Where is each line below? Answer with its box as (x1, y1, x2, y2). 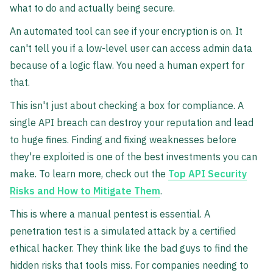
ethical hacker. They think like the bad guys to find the (10, 242, 248, 255)
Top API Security (168, 168, 247, 180)
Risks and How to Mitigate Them (10, 185, 160, 197)
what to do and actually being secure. (10, 2, 175, 15)
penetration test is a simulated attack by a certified (10, 225, 236, 238)
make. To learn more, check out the (10, 168, 168, 180)
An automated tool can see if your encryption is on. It (10, 25, 243, 38)
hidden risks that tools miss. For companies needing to (10, 259, 249, 272)
